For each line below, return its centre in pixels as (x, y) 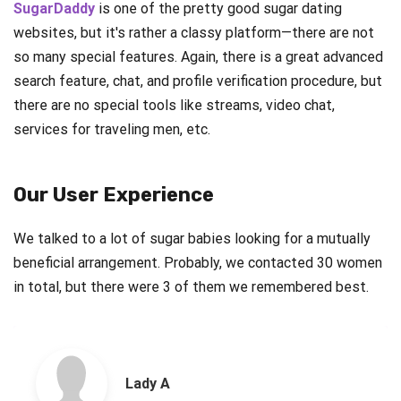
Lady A (148, 384)
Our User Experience (114, 195)
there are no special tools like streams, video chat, (174, 106)
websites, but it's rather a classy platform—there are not (194, 33)
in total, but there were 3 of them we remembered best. (191, 287)
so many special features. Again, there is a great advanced (198, 57)
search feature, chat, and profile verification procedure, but (198, 81)
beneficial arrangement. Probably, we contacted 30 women (198, 263)
